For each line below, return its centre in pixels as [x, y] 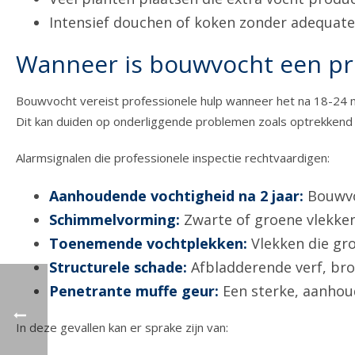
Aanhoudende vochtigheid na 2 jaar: [177, 196]
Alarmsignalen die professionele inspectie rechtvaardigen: [173, 158]
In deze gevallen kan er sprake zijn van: [122, 328]
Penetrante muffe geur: [134, 291]
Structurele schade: [118, 267]
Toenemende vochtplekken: [149, 244]
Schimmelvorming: [115, 220]
